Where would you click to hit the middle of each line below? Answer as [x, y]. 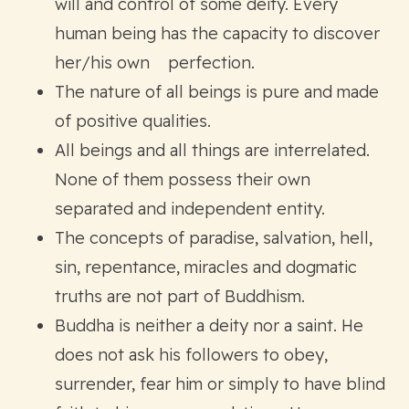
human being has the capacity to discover [217, 33]
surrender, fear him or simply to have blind [220, 383]
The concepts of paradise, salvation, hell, [214, 237]
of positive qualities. [133, 121]
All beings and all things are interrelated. [212, 150]
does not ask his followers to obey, [191, 354]
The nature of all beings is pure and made [217, 91]
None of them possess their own [183, 179]
